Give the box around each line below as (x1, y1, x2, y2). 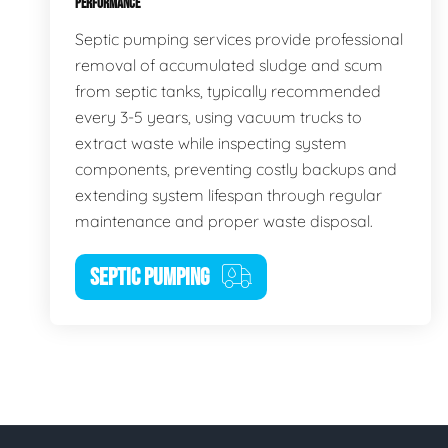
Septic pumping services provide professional (75, 28, 403, 49)
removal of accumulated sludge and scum (75, 54, 383, 75)
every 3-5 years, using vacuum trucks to (75, 106, 362, 127)
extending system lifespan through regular (75, 184, 382, 205)
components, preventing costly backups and (75, 158, 397, 179)
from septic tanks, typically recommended (75, 80, 381, 101)
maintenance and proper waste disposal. (75, 210, 373, 231)
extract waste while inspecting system (75, 132, 347, 153)
